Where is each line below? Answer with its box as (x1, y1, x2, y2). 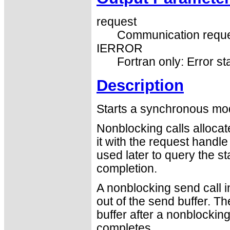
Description (97, 76, 184, 95)
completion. (97, 162, 157, 176)
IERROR (97, 42, 143, 55)
